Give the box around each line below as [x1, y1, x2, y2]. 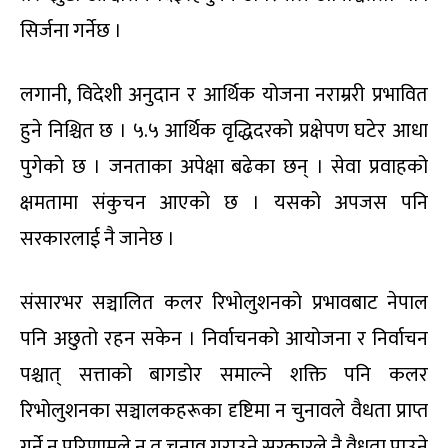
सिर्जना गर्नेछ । [20, 14, 122, 49]
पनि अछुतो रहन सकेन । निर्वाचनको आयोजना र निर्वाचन [20, 322, 428, 357]
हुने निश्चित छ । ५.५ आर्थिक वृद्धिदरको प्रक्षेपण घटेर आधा [20, 114, 428, 149]
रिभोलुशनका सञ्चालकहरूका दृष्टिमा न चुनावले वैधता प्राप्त [20, 394, 428, 429]
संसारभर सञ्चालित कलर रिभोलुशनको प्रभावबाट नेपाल [20, 286, 428, 321]
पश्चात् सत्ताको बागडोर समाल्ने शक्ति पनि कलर [20, 358, 428, 393]
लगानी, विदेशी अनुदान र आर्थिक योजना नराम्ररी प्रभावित [20, 78, 428, 113]
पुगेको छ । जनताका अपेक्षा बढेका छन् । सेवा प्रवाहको [20, 150, 428, 185]
